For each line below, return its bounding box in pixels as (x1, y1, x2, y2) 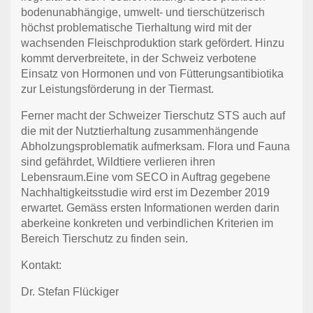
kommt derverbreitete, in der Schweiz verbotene (21, 52, 256, 65)
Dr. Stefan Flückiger (21, 286, 119, 298)
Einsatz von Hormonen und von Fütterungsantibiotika (21, 68, 284, 80)
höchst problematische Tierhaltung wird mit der (21, 22, 252, 34)
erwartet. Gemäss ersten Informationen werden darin (21, 202, 279, 214)
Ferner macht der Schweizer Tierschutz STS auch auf (21, 110, 285, 122)
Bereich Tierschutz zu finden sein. (21, 233, 188, 245)
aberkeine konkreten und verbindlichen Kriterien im (21, 217, 273, 230)
